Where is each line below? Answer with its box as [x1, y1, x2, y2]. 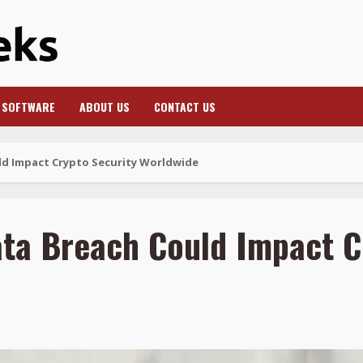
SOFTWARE [2, 98, 55, 116]
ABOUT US [79, 98, 130, 116]
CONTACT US [154, 98, 216, 116]
